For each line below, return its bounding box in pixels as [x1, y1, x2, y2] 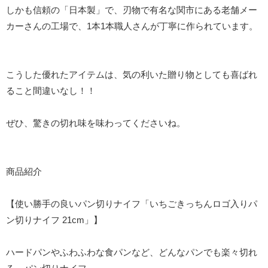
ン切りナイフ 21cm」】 [6, 215, 102, 226]
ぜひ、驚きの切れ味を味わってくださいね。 [6, 118, 185, 129]
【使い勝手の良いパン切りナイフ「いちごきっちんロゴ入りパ [6, 199, 257, 209]
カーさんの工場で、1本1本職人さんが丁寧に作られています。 [6, 21, 258, 32]
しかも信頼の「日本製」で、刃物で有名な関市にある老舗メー [6, 5, 257, 16]
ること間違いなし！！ [6, 86, 96, 96]
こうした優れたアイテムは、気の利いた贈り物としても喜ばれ [6, 69, 257, 80]
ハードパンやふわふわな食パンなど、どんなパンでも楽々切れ [6, 247, 257, 258]
